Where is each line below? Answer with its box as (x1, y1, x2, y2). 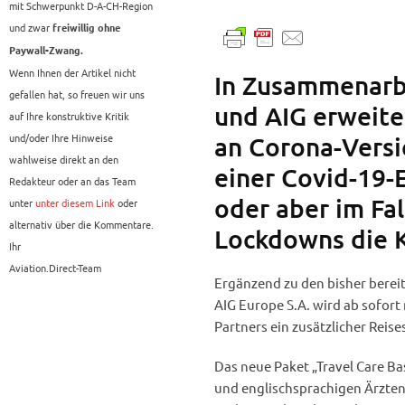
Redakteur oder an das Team (9, 174, 136, 189)
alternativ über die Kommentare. (9, 217, 154, 232)
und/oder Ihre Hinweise (9, 130, 113, 146)
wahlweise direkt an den (9, 152, 118, 167)
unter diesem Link (35, 195, 115, 211)
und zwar (9, 20, 52, 35)
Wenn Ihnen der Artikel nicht (9, 65, 136, 80)
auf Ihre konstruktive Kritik (9, 108, 129, 124)
